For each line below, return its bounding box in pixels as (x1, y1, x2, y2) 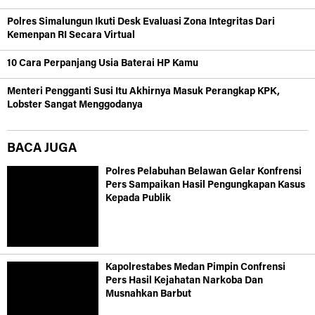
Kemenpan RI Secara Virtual (7, 30, 135, 41)
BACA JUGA (7, 142, 77, 155)
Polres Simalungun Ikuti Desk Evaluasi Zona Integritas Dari (7, 17, 275, 27)
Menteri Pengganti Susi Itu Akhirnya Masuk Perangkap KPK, (7, 86, 280, 97)
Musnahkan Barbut (105, 289, 191, 300)
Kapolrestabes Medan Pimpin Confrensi (105, 262, 285, 273)
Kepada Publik (105, 193, 171, 204)
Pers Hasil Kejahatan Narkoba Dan (105, 276, 263, 286)
